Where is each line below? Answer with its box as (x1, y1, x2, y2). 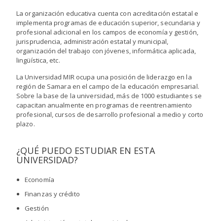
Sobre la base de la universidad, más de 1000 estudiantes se (16, 91, 202, 100)
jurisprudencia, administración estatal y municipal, (16, 37, 169, 46)
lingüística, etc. (16, 55, 60, 65)
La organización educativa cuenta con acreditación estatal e (16, 8, 198, 18)
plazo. (16, 119, 35, 128)
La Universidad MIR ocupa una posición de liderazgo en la (16, 72, 192, 81)
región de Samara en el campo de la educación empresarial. (16, 81, 199, 91)
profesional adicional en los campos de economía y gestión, (16, 27, 198, 37)
